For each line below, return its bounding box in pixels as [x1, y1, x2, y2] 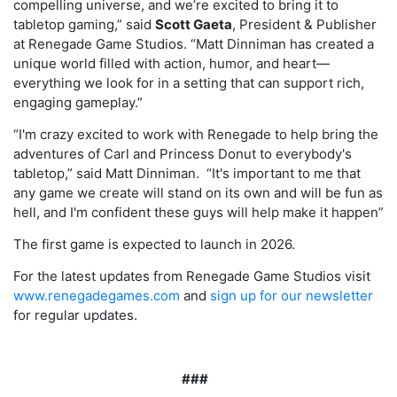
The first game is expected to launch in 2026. [13, 235, 295, 253]
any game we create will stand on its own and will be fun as [13, 183, 383, 201]
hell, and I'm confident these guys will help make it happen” [13, 203, 384, 221]
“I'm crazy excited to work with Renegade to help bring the [13, 125, 378, 143]
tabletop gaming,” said [13, 15, 155, 33]
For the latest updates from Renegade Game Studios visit [13, 267, 370, 284]
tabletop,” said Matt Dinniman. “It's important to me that [13, 164, 361, 182]
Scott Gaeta [155, 15, 232, 33]
